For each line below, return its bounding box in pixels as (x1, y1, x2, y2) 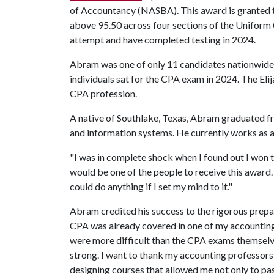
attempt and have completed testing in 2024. (70, 34, 256, 45)
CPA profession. (70, 87, 137, 99)
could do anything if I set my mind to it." (70, 180, 232, 192)
